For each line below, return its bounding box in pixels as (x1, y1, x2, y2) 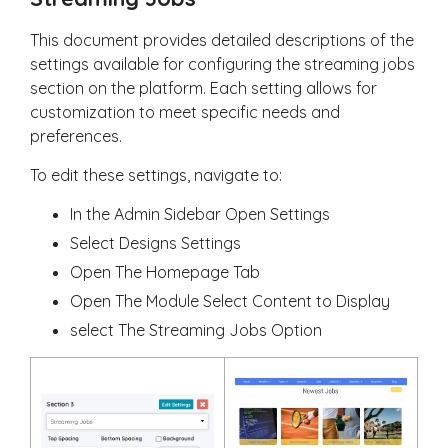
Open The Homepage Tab (70, 262, 260, 282)
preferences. (30, 126, 122, 146)
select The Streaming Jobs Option (70, 320, 322, 340)
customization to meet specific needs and (30, 102, 340, 122)
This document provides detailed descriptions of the (30, 30, 414, 50)
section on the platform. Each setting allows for (30, 78, 377, 98)
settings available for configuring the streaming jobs (30, 54, 415, 74)
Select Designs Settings (70, 233, 241, 253)
